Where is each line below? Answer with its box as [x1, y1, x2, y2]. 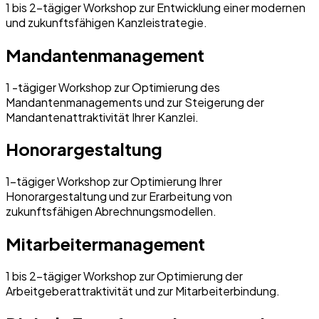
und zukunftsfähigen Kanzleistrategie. [6, 14, 207, 30]
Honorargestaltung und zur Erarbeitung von [6, 189, 232, 204]
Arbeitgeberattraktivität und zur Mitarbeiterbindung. [6, 283, 280, 299]
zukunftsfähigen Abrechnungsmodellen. [6, 204, 216, 219]
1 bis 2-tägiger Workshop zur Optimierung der [6, 268, 243, 284]
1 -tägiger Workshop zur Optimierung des [6, 79, 220, 95]
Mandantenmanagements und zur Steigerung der [6, 94, 264, 110]
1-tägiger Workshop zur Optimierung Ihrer [6, 174, 222, 189]
